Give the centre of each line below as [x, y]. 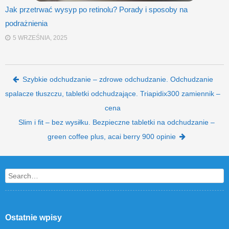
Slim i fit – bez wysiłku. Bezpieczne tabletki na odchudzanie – [116, 122]
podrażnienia [26, 23]
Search [17, 176]
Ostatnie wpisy [33, 217]
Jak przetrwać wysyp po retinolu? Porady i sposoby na [96, 9]
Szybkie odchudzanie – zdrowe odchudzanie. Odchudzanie [118, 79]
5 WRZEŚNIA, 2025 [40, 38]
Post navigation [67, 81]
